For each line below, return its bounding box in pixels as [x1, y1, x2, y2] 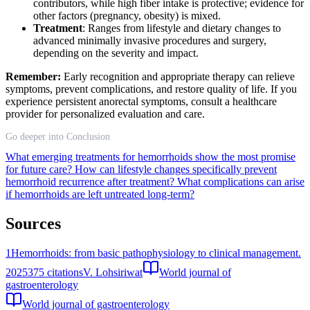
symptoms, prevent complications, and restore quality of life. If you [6, 82, 297, 95]
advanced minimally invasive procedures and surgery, [33, 34, 266, 46]
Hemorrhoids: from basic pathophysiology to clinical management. [11, 246, 301, 259]
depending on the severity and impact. [33, 46, 199, 59]
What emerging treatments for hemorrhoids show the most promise [6, 150, 295, 163]
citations [44, 266, 83, 278]
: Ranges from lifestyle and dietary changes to [82, 21, 281, 34]
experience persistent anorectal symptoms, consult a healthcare [6, 95, 277, 107]
